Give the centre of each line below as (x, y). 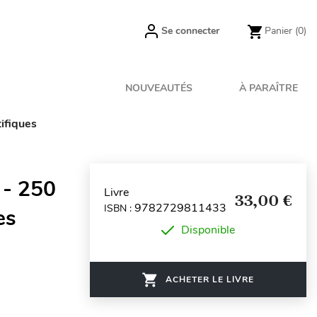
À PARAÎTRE (269, 88)
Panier (278, 31)
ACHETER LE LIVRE (210, 279)
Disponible (208, 230)
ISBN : (119, 208)
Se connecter (190, 31)
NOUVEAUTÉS (159, 88)
